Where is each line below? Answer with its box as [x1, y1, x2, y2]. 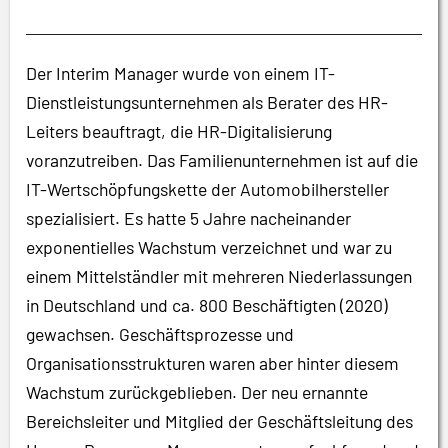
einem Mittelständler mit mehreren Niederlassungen [26, 265, 412, 287]
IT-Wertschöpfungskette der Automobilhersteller [26, 178, 389, 200]
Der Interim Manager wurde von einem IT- [26, 62, 335, 84]
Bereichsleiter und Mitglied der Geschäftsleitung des [26, 410, 413, 432]
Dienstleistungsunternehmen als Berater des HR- [26, 91, 388, 113]
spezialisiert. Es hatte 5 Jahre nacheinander [26, 207, 351, 229]
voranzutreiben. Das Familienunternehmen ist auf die [26, 149, 418, 171]
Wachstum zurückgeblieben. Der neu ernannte [26, 381, 368, 403]
